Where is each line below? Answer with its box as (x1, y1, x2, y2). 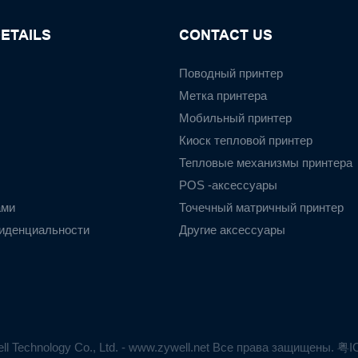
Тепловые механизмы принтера (179, 155, 352, 169)
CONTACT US (179, 26, 272, 43)
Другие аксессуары (179, 222, 285, 237)
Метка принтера (179, 88, 267, 102)
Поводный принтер (179, 66, 283, 80)
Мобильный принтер (179, 110, 292, 125)
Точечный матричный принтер (179, 200, 344, 214)
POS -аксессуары (179, 177, 277, 192)
